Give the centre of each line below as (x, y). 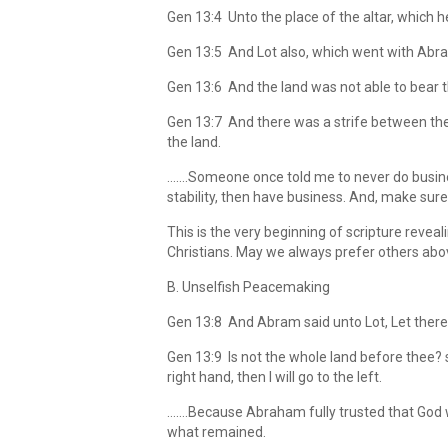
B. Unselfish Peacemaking (248, 287)
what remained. (216, 432)
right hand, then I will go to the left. (274, 377)
